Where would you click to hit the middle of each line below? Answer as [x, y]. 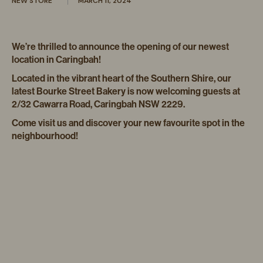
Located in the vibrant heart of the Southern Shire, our [122, 78]
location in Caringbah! [56, 60]
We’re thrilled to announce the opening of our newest [120, 47]
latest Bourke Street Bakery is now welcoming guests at [126, 91]
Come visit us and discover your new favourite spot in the [128, 123]
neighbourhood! [45, 136]
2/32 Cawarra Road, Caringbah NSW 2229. [98, 104]
